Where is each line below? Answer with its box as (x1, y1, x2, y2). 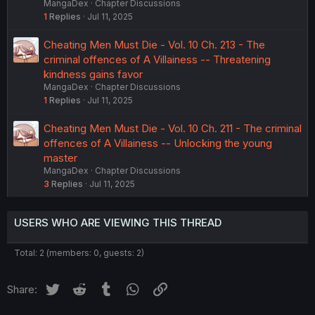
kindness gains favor (44, 67, 143, 82)
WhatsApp (141, 281, 193, 295)
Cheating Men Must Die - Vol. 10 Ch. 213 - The (44, 38, 265, 52)
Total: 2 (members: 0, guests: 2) (14, 247, 144, 259)
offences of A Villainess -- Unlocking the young (44, 136, 272, 150)
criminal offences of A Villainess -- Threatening (44, 53, 271, 67)
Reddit (87, 281, 120, 295)
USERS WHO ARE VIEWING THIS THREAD (14, 216, 221, 230)
